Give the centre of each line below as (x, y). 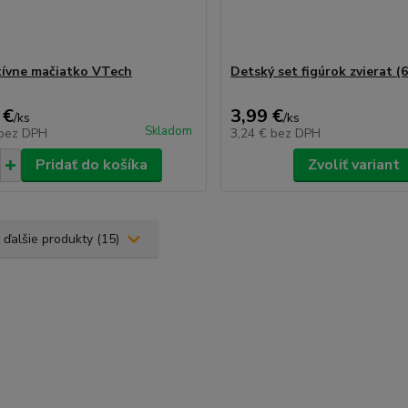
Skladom (169, 131)
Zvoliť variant (354, 165)
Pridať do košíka (91, 165)
